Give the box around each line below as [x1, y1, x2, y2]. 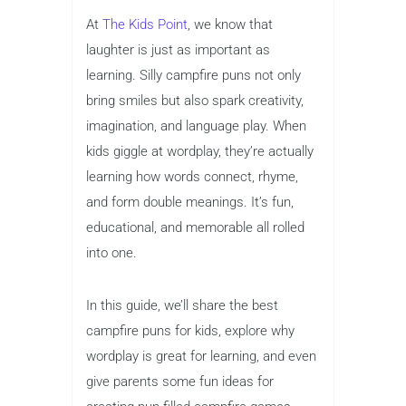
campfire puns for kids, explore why [86, 323, 295, 340]
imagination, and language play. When [86, 118, 306, 135]
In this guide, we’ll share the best [86, 297, 278, 314]
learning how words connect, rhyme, [86, 169, 298, 186]
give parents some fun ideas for [86, 373, 274, 391]
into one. [86, 245, 137, 262]
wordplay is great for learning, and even [86, 348, 316, 365]
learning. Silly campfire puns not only [86, 67, 301, 84]
